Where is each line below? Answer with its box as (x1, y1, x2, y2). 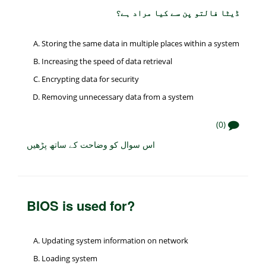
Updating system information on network (42, 235, 188, 246)
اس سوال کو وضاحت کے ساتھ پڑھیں (27, 138, 155, 150)
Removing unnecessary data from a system (42, 91, 194, 102)
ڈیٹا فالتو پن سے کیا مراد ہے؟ (116, 6, 239, 18)
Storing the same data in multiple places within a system (42, 37, 239, 49)
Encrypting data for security (42, 73, 139, 84)
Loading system (42, 252, 97, 264)
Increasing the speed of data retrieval (42, 55, 172, 66)
